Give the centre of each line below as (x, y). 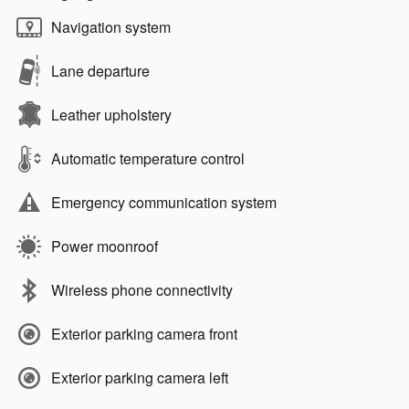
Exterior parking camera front (144, 333)
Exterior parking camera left (140, 377)
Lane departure (100, 70)
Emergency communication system (164, 202)
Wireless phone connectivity (142, 289)
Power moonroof (105, 246)
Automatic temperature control (148, 158)
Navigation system (111, 26)
